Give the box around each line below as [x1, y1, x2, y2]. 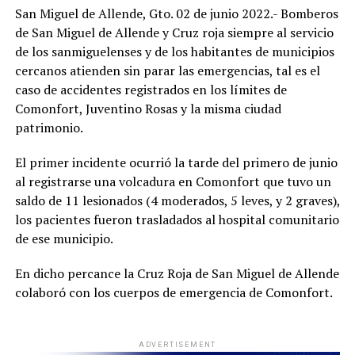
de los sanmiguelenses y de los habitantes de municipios [14, 43, 334, 61]
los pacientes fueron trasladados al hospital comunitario [14, 211, 339, 229]
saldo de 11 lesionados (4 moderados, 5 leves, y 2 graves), [14, 192, 340, 210]
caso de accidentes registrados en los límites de [14, 81, 287, 99]
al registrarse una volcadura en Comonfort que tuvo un [14, 173, 331, 191]
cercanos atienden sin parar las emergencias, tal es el [14, 62, 320, 80]
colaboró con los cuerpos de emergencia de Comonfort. [14, 284, 333, 302]
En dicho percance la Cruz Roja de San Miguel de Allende [14, 265, 339, 283]
